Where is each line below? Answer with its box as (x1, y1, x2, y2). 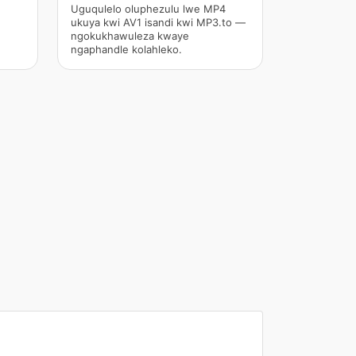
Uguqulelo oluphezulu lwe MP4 (70, 2, 226, 15)
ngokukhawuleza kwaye (70, 29, 189, 42)
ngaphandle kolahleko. (70, 43, 182, 56)
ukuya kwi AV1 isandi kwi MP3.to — (70, 16, 246, 29)
